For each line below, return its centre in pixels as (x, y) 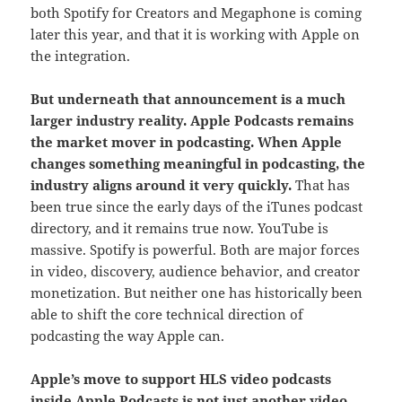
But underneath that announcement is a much (188, 99)
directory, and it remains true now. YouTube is (180, 228)
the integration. (84, 56)
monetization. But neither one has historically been (197, 293)
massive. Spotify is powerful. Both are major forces (196, 250)
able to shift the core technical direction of (167, 315)
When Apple (300, 142)
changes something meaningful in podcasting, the (198, 164)
